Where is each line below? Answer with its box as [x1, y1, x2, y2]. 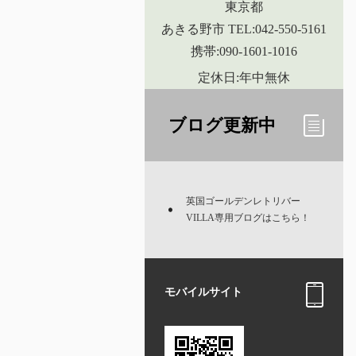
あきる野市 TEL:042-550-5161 [161, 22, 327, 36]
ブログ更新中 [168, 115, 276, 135]
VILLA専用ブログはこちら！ [186, 212, 310, 223]
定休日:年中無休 [198, 71, 290, 84]
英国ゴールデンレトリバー [186, 195, 300, 207]
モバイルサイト [164, 286, 242, 298]
